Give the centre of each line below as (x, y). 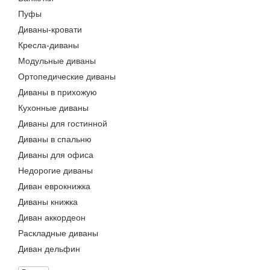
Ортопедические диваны (67, 77)
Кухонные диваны (53, 108)
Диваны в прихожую (58, 92)
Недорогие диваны (55, 171)
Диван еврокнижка (54, 186)
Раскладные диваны (58, 233)
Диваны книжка (48, 202)
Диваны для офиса (56, 155)
